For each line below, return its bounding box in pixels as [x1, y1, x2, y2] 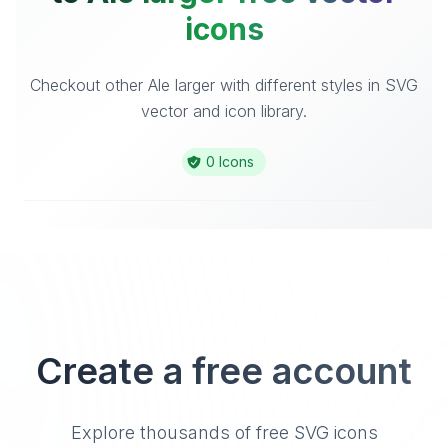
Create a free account [36, 349, 412, 393]
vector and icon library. [141, 101, 307, 121]
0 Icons [206, 153, 254, 170]
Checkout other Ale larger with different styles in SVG [30, 75, 418, 95]
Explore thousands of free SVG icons [70, 422, 378, 443]
